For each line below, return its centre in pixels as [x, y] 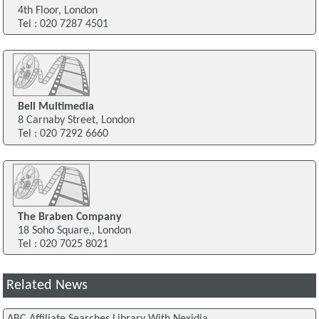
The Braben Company [69, 218]
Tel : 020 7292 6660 [63, 134]
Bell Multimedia [56, 107]
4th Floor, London [57, 10]
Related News [47, 286]
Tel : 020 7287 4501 [63, 24]
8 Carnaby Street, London [76, 121]
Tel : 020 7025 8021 [63, 245]
